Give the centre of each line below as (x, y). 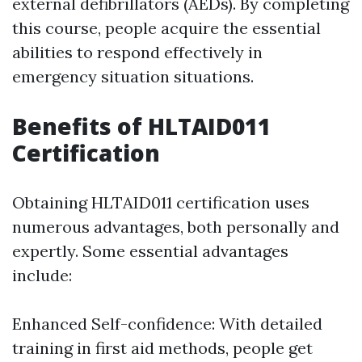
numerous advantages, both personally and (176, 227)
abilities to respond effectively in (137, 52)
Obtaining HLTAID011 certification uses (161, 202)
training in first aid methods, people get (162, 348)
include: (42, 275)
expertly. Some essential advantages (150, 251)
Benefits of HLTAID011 (141, 126)
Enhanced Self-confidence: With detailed (167, 324)
